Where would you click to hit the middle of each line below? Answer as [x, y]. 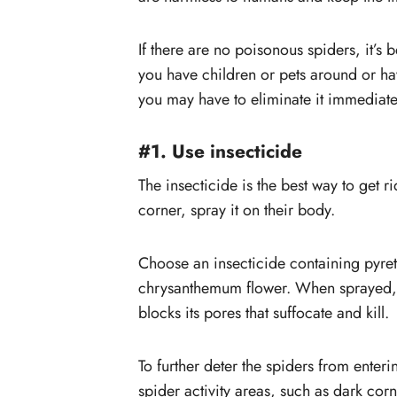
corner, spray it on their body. [237, 210]
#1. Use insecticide [220, 152]
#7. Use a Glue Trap [254, 71]
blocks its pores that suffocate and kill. [264, 312]
